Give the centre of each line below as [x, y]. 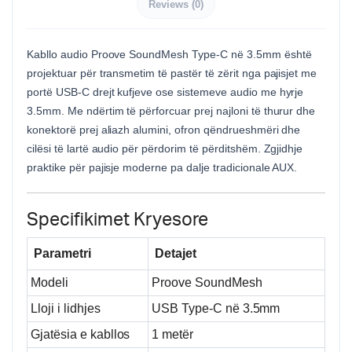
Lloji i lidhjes [66, 308]
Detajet [176, 253]
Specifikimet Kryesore [117, 220]
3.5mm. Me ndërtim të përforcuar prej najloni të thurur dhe [171, 111]
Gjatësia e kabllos [81, 334]
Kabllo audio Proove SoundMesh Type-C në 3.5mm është [169, 54]
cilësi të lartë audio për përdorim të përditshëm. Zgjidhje [165, 148]
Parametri [62, 253]
